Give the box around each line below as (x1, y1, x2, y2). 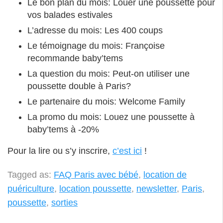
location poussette (59, 184, 131, 194)
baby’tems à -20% (27, 124, 99, 134)
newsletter (136, 184, 177, 194)
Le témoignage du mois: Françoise (27, 40, 165, 51)
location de (143, 170, 187, 180)
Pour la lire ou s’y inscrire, (7, 145, 112, 156)
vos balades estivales (27, 9, 112, 20)
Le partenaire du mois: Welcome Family (27, 96, 185, 107)
